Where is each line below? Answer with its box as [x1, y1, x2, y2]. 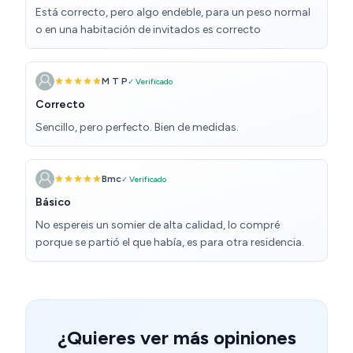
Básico [35, 195, 71, 210]
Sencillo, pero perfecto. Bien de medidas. [35, 121, 239, 135]
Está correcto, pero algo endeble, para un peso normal [35, 6, 310, 20]
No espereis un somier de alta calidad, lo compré [35, 218, 280, 232]
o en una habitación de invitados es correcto [35, 23, 261, 37]
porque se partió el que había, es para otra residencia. [35, 236, 304, 250]
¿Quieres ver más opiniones [57, 326, 296, 350]
